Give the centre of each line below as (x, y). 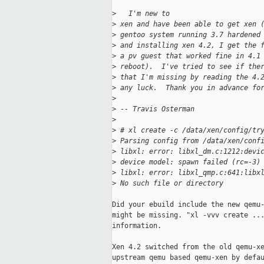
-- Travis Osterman (155, 109)
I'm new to (145, 14)
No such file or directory (170, 184)
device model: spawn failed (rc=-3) (188, 162)
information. (137, 226)
